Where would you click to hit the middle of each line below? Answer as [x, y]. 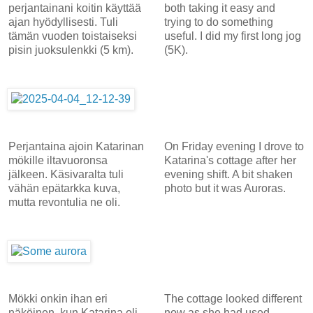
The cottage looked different [233, 298]
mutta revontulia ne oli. [64, 202]
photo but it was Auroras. [225, 188]
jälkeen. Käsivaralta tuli [66, 174]
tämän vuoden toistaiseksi [73, 36]
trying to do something [218, 22]
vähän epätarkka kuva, [64, 188]
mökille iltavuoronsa [58, 160]
